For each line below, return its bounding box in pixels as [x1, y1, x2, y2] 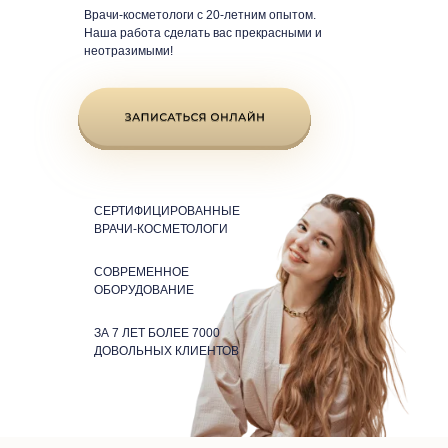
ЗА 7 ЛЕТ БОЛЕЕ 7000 [94, 326, 220, 340]
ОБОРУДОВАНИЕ [94, 283, 194, 297]
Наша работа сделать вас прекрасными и [84, 26, 322, 40]
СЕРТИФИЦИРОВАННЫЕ [94, 204, 240, 218]
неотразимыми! [84, 44, 173, 58]
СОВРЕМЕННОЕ [94, 265, 189, 279]
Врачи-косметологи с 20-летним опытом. [84, 8, 316, 22]
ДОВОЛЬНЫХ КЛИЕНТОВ [94, 344, 239, 358]
